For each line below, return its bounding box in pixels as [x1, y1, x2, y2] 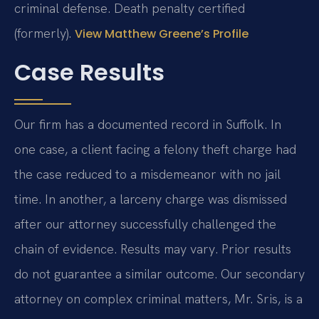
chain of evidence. [14, 241, 120, 258]
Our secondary [217, 266, 305, 283]
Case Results [14, 56, 164, 89]
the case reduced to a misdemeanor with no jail [14, 166, 281, 183]
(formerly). [14, 24, 75, 41]
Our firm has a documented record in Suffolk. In [14, 116, 281, 133]
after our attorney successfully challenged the [14, 216, 276, 233]
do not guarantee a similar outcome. [14, 266, 217, 283]
